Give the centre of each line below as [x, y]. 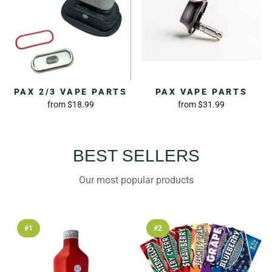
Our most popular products [136, 180]
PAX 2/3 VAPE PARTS [70, 91]
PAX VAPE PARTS [201, 91]
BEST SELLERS [136, 155]
